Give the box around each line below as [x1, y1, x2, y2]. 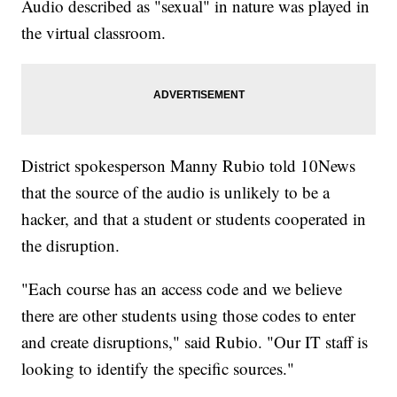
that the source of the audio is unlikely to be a [21, 181, 331, 204]
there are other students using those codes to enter [21, 304, 356, 327]
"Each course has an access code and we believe [21, 277, 343, 300]
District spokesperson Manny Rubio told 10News [21, 154, 356, 177]
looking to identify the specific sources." [21, 357, 295, 380]
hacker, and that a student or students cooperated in [21, 207, 367, 230]
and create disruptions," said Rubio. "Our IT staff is [21, 331, 369, 354]
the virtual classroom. [21, 21, 167, 44]
